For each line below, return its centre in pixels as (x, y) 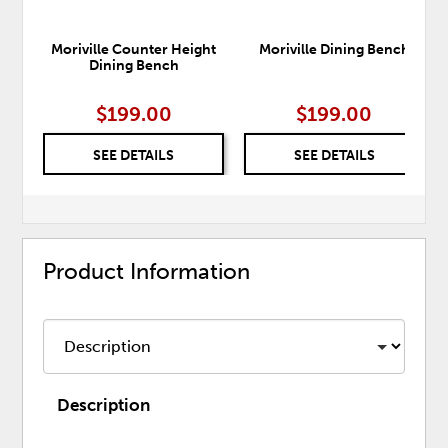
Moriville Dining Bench (334, 50)
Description (104, 404)
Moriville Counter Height (134, 50)
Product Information (147, 272)
